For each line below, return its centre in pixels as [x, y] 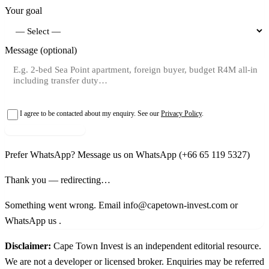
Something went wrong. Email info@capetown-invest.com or [121, 205]
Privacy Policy [181, 113]
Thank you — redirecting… [58, 180]
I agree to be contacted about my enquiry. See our [90, 113]
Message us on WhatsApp [128, 154]
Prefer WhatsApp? [41, 154]
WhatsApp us [32, 220]
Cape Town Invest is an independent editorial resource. [156, 246]
